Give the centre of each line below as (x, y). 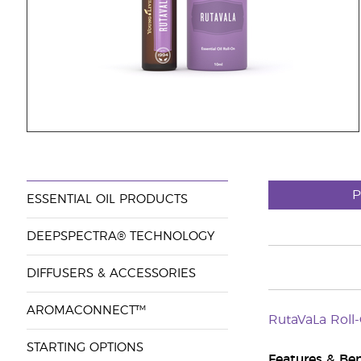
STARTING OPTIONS (85, 348)
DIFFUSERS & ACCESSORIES (111, 274)
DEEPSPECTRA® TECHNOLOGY (120, 237)
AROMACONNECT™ (86, 311)
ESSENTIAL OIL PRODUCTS (107, 199)
